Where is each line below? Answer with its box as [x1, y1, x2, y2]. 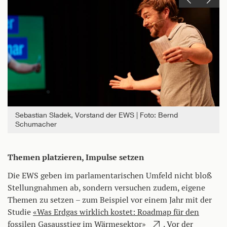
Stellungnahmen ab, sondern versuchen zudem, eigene [8, 182, 205, 193]
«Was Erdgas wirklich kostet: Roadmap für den [33, 206, 199, 217]
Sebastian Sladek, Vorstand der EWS [15, 110, 136, 120]
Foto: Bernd [140, 110, 178, 120]
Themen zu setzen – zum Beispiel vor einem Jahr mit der [8, 194, 212, 205]
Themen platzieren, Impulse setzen [8, 152, 144, 163]
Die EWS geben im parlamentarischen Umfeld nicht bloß [8, 170, 212, 181]
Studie [8, 206, 33, 217]
